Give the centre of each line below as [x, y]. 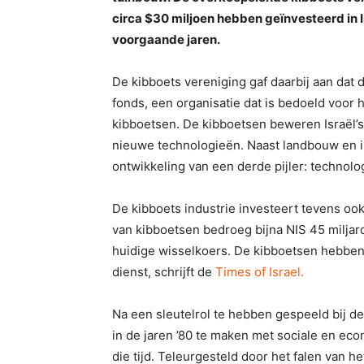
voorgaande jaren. [166, 39]
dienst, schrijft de [164, 271]
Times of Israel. [260, 271]
